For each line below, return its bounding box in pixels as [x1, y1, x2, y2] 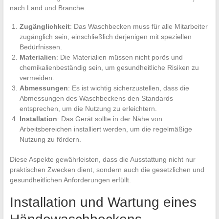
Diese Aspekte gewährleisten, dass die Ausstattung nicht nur [9, 155, 196, 163]
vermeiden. [19, 73, 54, 82]
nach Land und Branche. [9, 3, 86, 12]
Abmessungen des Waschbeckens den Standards [19, 94, 173, 102]
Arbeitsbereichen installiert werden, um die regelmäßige [19, 125, 192, 133]
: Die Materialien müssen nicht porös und [56, 53, 183, 61]
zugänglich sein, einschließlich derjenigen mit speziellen [19, 32, 192, 41]
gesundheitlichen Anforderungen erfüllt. [9, 175, 131, 184]
